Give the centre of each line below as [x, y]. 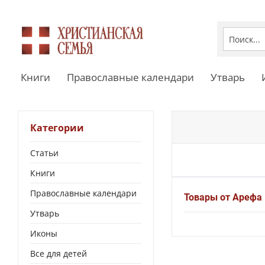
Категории [57, 128]
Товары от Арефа [223, 198]
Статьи [44, 153]
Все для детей [59, 253]
